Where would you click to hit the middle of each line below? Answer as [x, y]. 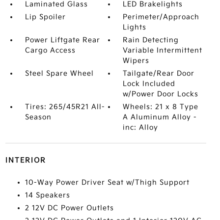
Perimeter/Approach [161, 17]
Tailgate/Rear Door [159, 73]
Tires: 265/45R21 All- [65, 107]
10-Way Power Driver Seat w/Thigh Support [107, 182]
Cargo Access [50, 50]
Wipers [136, 61]
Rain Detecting [151, 40]
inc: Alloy [141, 127]
